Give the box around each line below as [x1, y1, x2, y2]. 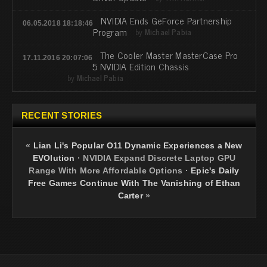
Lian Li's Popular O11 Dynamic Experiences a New [33, 140, 243, 150]
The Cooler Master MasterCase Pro [100, 46, 238, 63]
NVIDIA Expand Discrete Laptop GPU [83, 153, 236, 163]
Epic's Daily [191, 165, 240, 175]
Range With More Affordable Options [29, 165, 183, 175]
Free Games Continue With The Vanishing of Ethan [27, 178, 241, 188]
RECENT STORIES [21, 110, 102, 120]
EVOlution [32, 153, 75, 163]
